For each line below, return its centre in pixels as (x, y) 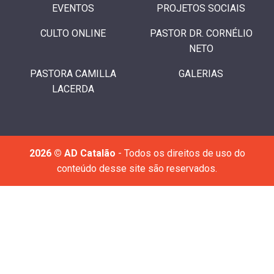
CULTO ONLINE (73, 34)
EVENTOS (73, 9)
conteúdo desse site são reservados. (137, 169)
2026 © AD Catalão (73, 154)
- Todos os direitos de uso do (181, 154)
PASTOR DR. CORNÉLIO (201, 34)
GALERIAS (201, 74)
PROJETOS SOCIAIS (201, 9)
